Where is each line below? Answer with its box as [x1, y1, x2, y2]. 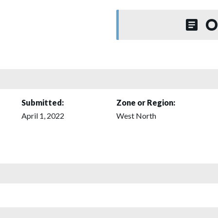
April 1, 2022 [21, 110, 64, 120]
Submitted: [21, 97, 64, 107]
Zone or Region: [116, 97, 175, 107]
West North [116, 110, 156, 120]
